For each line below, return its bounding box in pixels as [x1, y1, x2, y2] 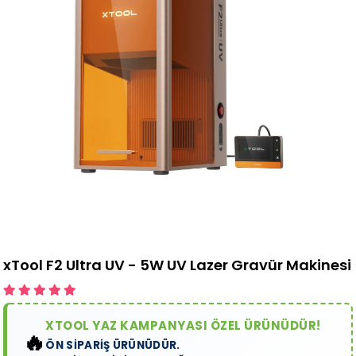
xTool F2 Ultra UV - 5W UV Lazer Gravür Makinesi [3, 255, 352, 276]
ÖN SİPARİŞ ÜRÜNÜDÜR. [45, 338, 180, 354]
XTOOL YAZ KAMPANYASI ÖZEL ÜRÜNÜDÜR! [45, 317, 321, 335]
